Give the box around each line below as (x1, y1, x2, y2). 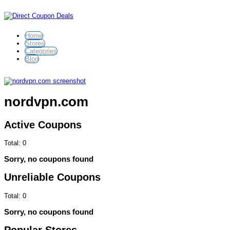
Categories (25, 47, 57, 55)
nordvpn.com (4, 94, 88, 110)
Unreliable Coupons (4, 171, 101, 183)
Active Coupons (4, 119, 82, 130)
